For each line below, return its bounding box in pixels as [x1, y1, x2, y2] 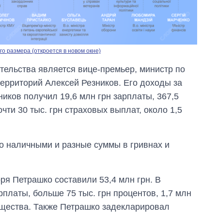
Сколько [142, 112, 172, 121]
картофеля [142, 122, 181, 130]
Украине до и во [142, 140, 200, 149]
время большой [142, 149, 199, 158]
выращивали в [142, 131, 196, 139]
